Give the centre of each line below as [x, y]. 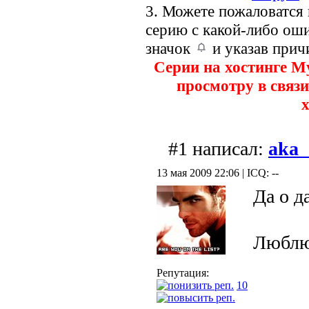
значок [170, 49]
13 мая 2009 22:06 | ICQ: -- [218, 173]
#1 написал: [218, 149]
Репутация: [183, 273]
